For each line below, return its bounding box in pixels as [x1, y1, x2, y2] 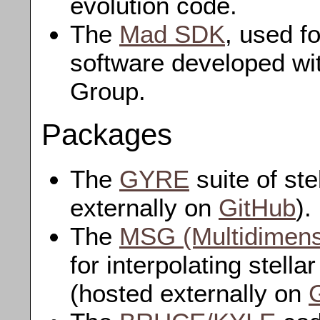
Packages [41, 118, 172, 152]
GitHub [219, 194, 296, 222]
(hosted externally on [70, 279, 309, 308]
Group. [70, 76, 146, 105]
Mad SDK [119, 19, 225, 48]
